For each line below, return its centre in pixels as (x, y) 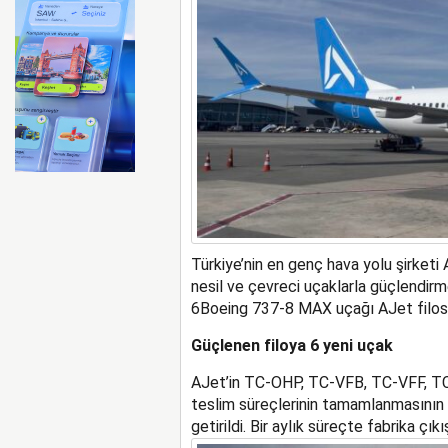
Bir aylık (278, 427)
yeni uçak (355, 346)
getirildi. (218, 427)
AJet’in (217, 383)
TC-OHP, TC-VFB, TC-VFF (333, 383)
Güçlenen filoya (250, 346)
